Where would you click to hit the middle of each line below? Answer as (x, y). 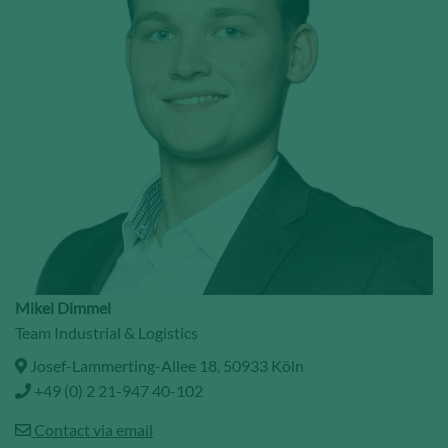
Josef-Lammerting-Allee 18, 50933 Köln (165, 365)
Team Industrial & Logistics (106, 332)
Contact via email (92, 429)
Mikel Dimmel (63, 307)
